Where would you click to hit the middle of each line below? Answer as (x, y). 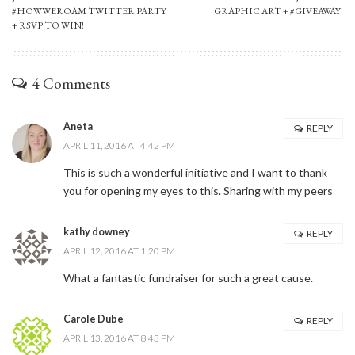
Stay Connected (177, 341)
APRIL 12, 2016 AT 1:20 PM (119, 251)
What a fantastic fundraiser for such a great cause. (188, 278)
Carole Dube (94, 319)
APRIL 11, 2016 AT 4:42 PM (119, 146)
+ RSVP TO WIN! (48, 26)
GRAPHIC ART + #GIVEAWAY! (279, 11)
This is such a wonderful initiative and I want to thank (195, 173)
